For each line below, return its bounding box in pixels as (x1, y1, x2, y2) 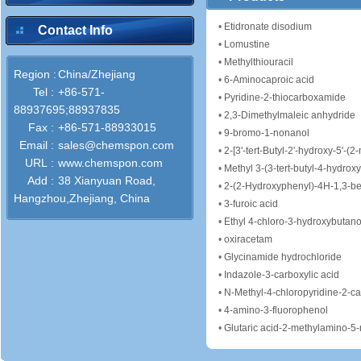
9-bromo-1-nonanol (224, 127, 309, 139)
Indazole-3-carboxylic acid (224, 269, 339, 280)
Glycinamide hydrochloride (224, 251, 342, 263)
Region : (14, 68, 56, 81)
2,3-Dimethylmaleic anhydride (224, 110, 355, 121)
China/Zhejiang (58, 68, 135, 81)
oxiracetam (224, 234, 272, 245)
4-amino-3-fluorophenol (224, 305, 328, 316)
